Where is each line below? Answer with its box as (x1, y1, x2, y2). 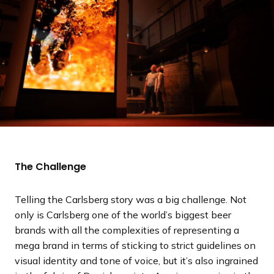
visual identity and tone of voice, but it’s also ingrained (15, 254, 258, 267)
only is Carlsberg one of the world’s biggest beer (15, 208, 231, 221)
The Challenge (15, 159, 86, 174)
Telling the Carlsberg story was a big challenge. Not (15, 193, 246, 206)
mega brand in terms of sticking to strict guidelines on (15, 239, 256, 251)
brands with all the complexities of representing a (15, 223, 239, 236)
